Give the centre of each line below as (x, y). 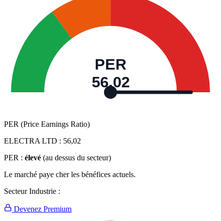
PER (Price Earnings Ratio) (47, 124)
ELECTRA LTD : (34, 141)
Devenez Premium (42, 209)
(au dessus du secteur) (77, 158)
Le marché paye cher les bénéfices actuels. (70, 175)
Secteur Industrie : (32, 191)
